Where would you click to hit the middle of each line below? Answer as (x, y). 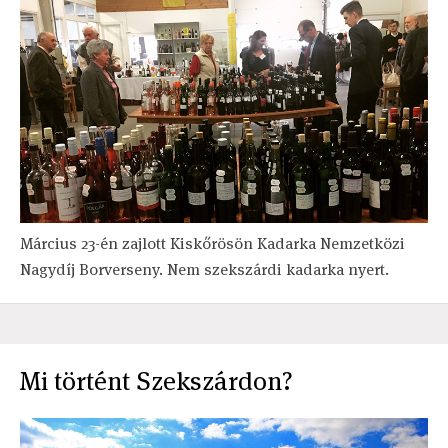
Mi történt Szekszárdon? (156, 380)
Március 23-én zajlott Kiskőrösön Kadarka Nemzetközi (212, 243)
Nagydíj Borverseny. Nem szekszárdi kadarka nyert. (204, 269)
